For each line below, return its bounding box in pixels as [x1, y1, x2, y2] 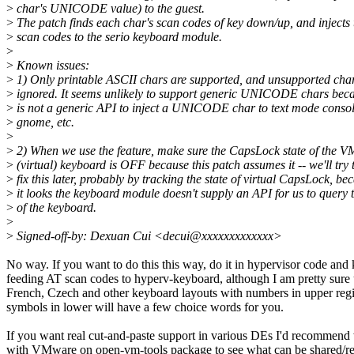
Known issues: [13, 58, 89, 73]
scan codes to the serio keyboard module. [13, 30, 222, 44]
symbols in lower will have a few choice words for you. [6, 300, 284, 314]
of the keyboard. [13, 201, 96, 215]
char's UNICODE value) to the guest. [13, 2, 205, 16]
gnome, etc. [13, 115, 74, 130]
